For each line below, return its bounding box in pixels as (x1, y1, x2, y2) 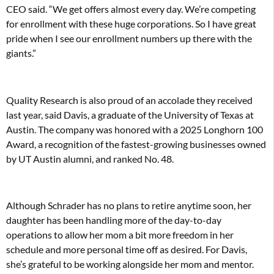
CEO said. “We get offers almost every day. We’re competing (6, 2, 256, 15)
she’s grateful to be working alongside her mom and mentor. (6, 258, 254, 270)
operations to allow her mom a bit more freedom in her (6, 229, 234, 241)
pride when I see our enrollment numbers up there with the (6, 32, 252, 44)
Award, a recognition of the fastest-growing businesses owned (6, 138, 266, 150)
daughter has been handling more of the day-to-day (6, 214, 221, 226)
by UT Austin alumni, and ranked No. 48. (6, 152, 174, 165)
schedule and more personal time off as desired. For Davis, (6, 243, 247, 256)
